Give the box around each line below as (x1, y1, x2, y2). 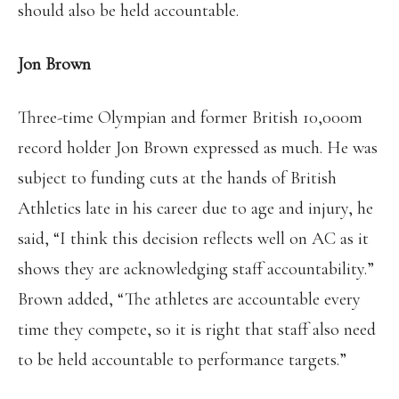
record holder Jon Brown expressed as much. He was (18, 137, 378, 159)
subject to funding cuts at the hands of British (18, 167, 337, 189)
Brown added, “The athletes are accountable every (18, 289, 361, 310)
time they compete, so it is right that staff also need (18, 319, 376, 340)
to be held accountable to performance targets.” (18, 349, 346, 370)
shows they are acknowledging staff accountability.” (18, 258, 374, 280)
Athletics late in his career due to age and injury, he (18, 198, 373, 219)
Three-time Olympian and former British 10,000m (18, 107, 362, 128)
